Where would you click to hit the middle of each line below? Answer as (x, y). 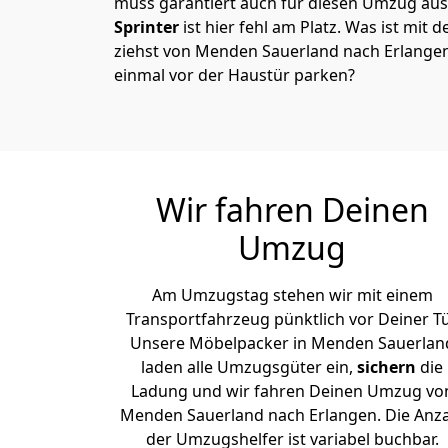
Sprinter (146, 27)
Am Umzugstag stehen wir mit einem (292, 295)
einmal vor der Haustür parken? (234, 75)
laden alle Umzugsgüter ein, (249, 367)
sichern (388, 367)
